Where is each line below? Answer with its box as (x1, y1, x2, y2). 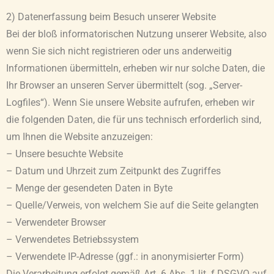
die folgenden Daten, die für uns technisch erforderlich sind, (6, 114, 261, 126)
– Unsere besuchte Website (6, 149, 123, 160)
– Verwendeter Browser (6, 217, 106, 229)
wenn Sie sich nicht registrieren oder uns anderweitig (6, 46, 232, 57)
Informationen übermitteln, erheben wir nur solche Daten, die (6, 63, 265, 75)
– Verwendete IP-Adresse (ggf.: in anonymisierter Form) (6, 251, 244, 263)
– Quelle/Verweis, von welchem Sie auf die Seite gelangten (6, 200, 259, 212)
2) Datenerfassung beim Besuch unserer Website (6, 12, 216, 23)
